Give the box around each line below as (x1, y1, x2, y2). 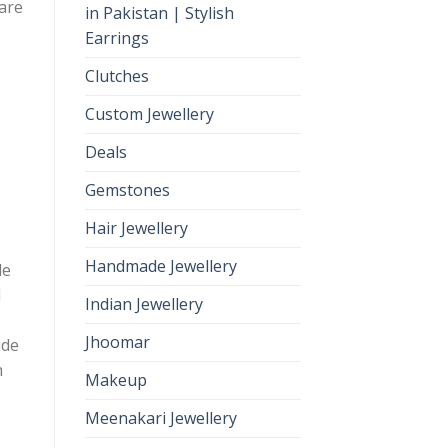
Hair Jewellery (84, 217, 188, 240)
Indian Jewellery (84, 293, 203, 316)
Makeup (84, 369, 147, 392)
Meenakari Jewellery (84, 407, 237, 430)
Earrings (84, 27, 149, 50)
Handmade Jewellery (84, 255, 237, 278)
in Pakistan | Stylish (84, 2, 234, 25)
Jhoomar (84, 331, 150, 354)
